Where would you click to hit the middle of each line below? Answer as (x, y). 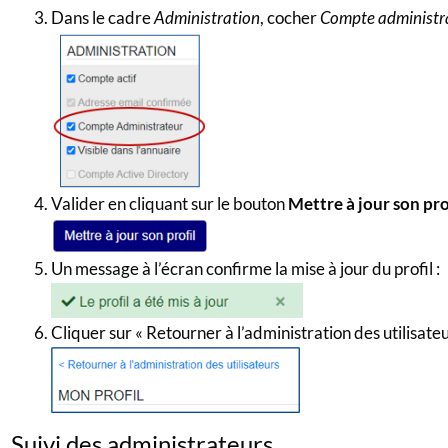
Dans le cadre (102, 18)
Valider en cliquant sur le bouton (169, 204)
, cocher (289, 18)
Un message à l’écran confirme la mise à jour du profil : (245, 269)
